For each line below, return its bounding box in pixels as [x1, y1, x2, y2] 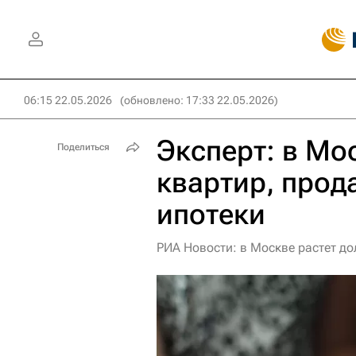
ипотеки [157, 198, 265, 231]
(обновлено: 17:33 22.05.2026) [120, 94, 278, 106]
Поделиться [57, 141, 110, 153]
